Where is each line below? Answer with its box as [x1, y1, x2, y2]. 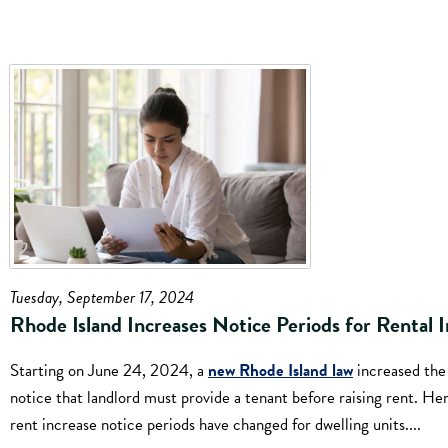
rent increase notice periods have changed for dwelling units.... [10, 411, 421, 437]
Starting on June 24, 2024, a [10, 357, 208, 383]
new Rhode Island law [208, 357, 353, 383]
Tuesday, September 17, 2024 [10, 284, 194, 310]
